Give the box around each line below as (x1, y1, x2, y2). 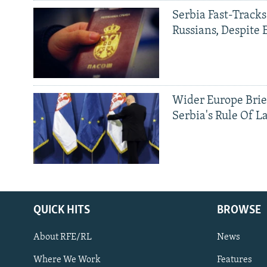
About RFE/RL (33, 232, 92, 243)
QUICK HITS (33, 204, 90, 217)
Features (217, 255, 252, 265)
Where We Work (33, 255, 101, 265)
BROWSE (217, 204, 261, 217)
